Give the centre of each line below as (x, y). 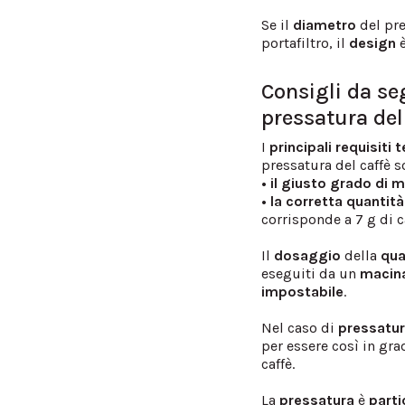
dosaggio (308, 255)
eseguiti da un (311, 273)
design (373, 42)
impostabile (303, 291)
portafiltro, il (306, 42)
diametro (327, 24)
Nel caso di (300, 327)
